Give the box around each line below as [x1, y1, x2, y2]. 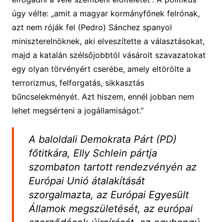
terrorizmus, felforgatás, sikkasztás [11, 77, 144, 88]
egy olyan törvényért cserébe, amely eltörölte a [11, 63, 191, 74]
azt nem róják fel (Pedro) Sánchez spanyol [11, 22, 172, 32]
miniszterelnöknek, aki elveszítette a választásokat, [11, 36, 205, 46]
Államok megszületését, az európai [28, 202, 193, 215]
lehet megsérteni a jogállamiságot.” [11, 105, 144, 115]
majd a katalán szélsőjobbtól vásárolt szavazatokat [11, 50, 206, 60]
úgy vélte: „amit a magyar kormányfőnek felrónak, [11, 8, 200, 18]
